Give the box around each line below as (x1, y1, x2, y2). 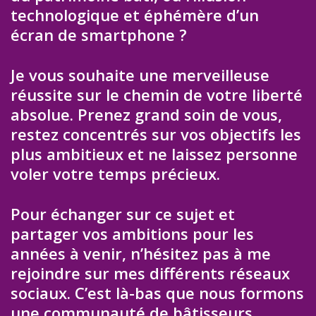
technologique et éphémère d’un (11, 4, 259, 26)
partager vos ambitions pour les (11, 222, 254, 244)
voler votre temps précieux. (11, 163, 220, 185)
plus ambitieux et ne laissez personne (11, 143, 298, 165)
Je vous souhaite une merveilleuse (11, 64, 269, 86)
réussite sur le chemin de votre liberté (11, 84, 303, 106)
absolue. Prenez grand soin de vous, (11, 104, 282, 126)
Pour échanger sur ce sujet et (11, 202, 235, 224)
